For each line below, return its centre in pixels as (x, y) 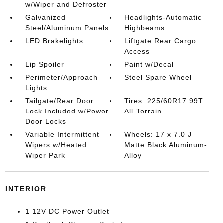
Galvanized (45, 17)
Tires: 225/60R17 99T (164, 101)
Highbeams (145, 28)
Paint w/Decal (149, 64)
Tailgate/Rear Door (59, 101)
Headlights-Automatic (163, 17)
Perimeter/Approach (61, 77)
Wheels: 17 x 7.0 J (158, 134)
